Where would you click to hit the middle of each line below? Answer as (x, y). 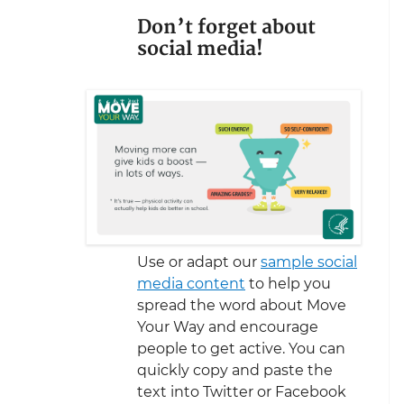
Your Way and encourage (228, 326)
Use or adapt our (199, 262)
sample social (309, 262)
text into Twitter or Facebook (242, 391)
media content (191, 283)
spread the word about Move (242, 305)
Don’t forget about (226, 28)
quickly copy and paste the (235, 370)
